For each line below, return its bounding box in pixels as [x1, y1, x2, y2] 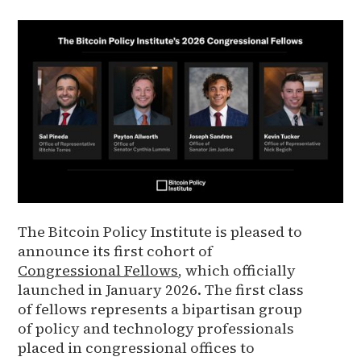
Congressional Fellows [18, 259, 179, 280]
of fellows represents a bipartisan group [18, 298, 303, 319]
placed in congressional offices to [18, 337, 255, 358]
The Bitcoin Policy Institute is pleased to [18, 221, 303, 242]
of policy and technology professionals [18, 317, 295, 338]
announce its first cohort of [18, 240, 214, 261]
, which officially [178, 259, 297, 280]
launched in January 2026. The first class [18, 279, 305, 300]
